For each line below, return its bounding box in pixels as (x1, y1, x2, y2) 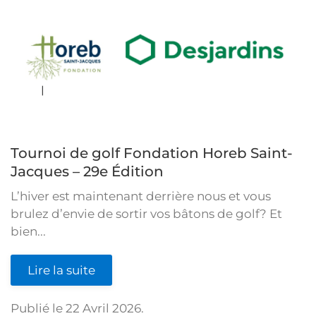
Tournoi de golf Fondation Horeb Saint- (11, 144, 293, 162)
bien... (11, 224, 46, 238)
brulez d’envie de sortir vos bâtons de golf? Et (11, 206, 282, 221)
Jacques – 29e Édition (11, 162, 164, 180)
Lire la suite (28, 262, 95, 277)
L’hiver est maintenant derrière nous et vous (11, 188, 271, 203)
